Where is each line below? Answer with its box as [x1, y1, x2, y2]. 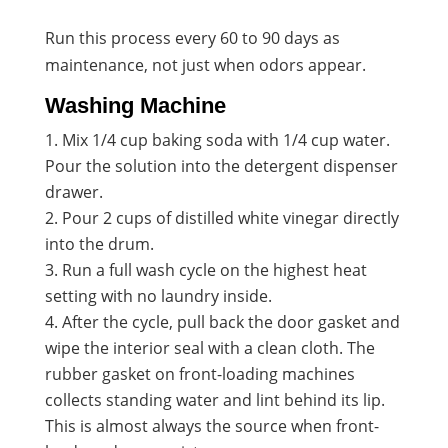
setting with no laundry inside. [44, 284, 272, 307]
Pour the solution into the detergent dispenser [44, 154, 398, 177]
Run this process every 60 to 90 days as [44, 26, 340, 49]
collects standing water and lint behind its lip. [44, 388, 385, 411]
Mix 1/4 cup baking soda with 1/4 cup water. [61, 128, 390, 151]
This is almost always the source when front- [44, 414, 379, 437]
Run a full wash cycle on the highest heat [61, 258, 367, 281]
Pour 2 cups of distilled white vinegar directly [61, 206, 399, 229]
